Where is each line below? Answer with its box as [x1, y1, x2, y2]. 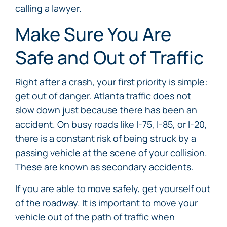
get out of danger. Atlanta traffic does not [15, 90, 191, 102]
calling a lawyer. [15, 2, 82, 14]
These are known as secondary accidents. [15, 161, 194, 173]
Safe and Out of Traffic [15, 45, 204, 70]
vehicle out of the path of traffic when [15, 211, 175, 223]
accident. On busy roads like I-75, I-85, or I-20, [15, 118, 207, 130]
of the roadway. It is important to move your [15, 197, 198, 209]
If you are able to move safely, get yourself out [15, 182, 210, 195]
